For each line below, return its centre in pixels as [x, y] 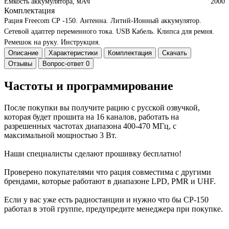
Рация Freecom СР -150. [41, 20]
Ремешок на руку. [31, 42]
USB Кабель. [134, 31]
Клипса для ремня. [185, 31]
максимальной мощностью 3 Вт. [60, 135]
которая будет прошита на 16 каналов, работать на [91, 117]
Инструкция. [79, 42]
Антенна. [93, 20]
